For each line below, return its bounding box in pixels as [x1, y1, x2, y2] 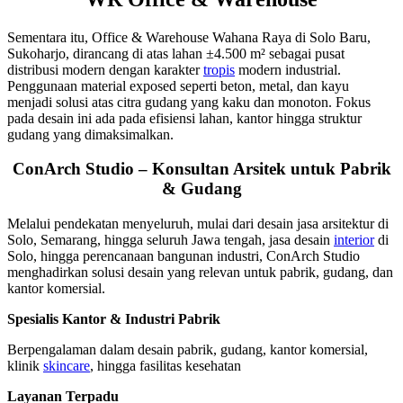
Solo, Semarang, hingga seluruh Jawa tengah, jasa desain [7, 232, 334, 248]
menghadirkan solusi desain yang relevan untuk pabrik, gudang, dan [7, 264, 393, 281]
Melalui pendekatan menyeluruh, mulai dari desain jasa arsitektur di [7, 216, 389, 232]
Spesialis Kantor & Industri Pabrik [7, 311, 220, 327]
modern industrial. [235, 61, 341, 77]
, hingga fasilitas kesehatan [90, 358, 241, 374]
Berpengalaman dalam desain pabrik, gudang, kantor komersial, [7, 342, 368, 358]
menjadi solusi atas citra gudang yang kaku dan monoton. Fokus [7, 94, 371, 110]
